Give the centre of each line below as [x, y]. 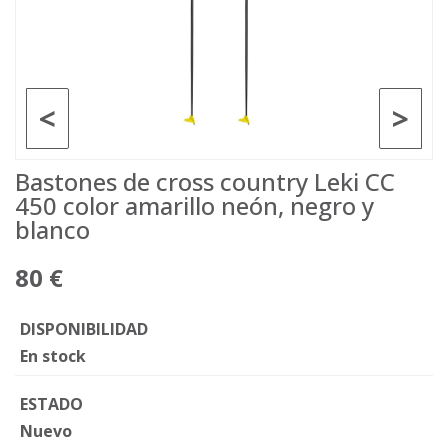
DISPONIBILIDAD [84, 329]
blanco [52, 229]
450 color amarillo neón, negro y [194, 205]
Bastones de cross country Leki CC [205, 181]
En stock [53, 356]
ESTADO [51, 404]
